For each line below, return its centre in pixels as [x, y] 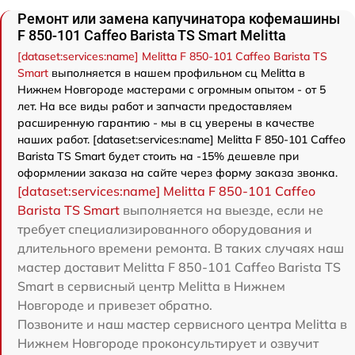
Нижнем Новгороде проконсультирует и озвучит [168, 343]
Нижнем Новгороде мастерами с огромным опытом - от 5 [172, 90]
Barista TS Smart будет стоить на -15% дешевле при [158, 156]
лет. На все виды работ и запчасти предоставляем [155, 106]
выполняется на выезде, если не [221, 210]
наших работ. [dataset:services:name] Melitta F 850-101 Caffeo [181, 139]
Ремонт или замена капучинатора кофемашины [179, 19]
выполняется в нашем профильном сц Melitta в [177, 73]
